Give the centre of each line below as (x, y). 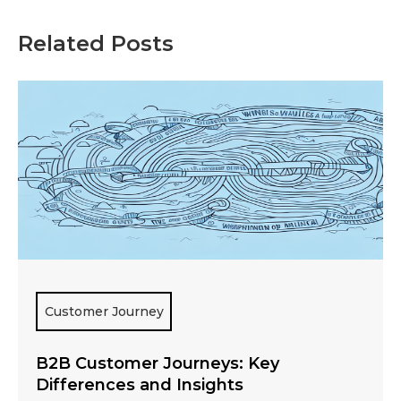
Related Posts (96, 43)
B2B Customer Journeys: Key (158, 363)
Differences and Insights (140, 385)
